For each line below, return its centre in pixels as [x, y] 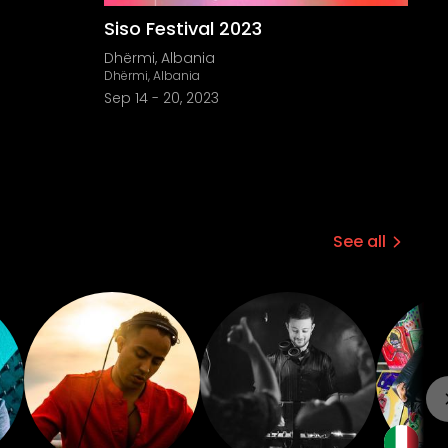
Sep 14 [126, 98]
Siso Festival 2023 [183, 28]
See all [359, 241]
